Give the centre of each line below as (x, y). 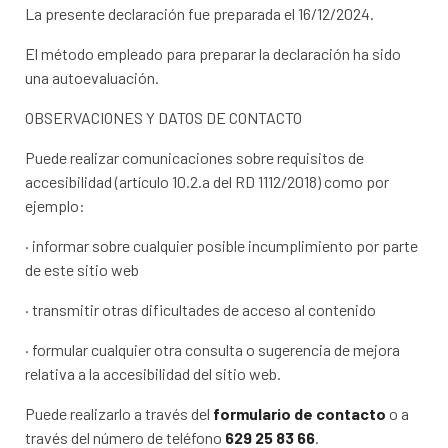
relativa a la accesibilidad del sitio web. (153, 374)
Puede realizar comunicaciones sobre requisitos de (195, 158)
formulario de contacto (300, 414)
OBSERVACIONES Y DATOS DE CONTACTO (164, 118)
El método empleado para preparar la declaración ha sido (213, 54)
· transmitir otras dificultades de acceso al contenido (201, 310)
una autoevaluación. (92, 78)
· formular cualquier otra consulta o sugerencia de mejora (213, 350)
